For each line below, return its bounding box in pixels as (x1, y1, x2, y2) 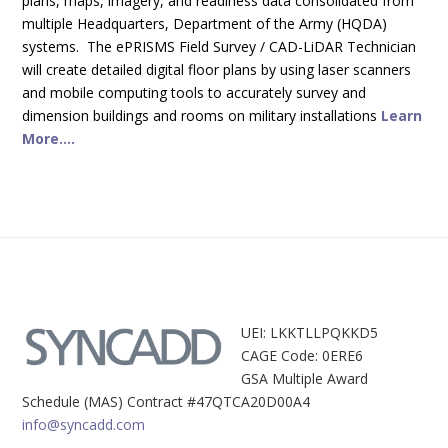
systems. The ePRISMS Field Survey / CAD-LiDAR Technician (22, 36, 417, 56)
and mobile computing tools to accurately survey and (22, 82, 367, 102)
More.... (22, 128, 76, 148)
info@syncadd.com (22, 414, 146, 434)
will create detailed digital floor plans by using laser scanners (22, 59, 412, 79)
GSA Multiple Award (240, 368, 368, 388)
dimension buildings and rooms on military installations (22, 105, 382, 125)
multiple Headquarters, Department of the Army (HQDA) (22, 13, 388, 33)
